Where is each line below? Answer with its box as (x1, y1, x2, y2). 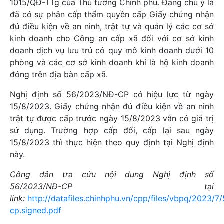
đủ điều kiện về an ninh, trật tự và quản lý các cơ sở (10, 21, 214, 32)
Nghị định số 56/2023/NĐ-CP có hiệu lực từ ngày (10, 89, 214, 100)
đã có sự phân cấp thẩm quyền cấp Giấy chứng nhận (10, 9, 214, 20)
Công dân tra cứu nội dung (10, 169, 153, 180)
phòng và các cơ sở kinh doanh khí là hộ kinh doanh (10, 57, 214, 68)
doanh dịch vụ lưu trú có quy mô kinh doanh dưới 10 (10, 45, 214, 56)
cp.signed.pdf (10, 205, 61, 216)
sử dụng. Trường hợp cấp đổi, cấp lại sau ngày (10, 125, 214, 136)
